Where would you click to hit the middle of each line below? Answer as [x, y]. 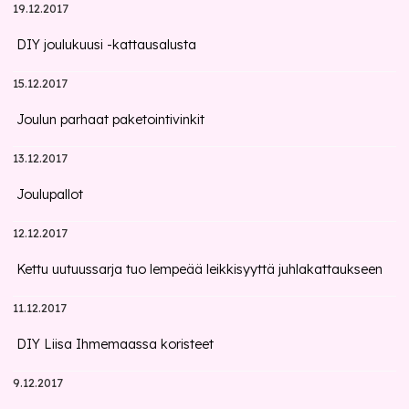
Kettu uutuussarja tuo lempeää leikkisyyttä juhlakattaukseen [200, 269]
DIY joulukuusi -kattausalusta [107, 45]
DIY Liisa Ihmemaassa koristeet [115, 344]
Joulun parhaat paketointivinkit [111, 120]
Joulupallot [50, 194]
